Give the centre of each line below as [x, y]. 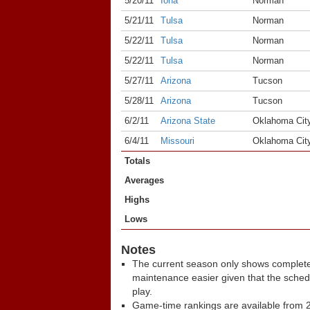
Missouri [177, 141]
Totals [137, 161]
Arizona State [188, 121]
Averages [144, 180]
